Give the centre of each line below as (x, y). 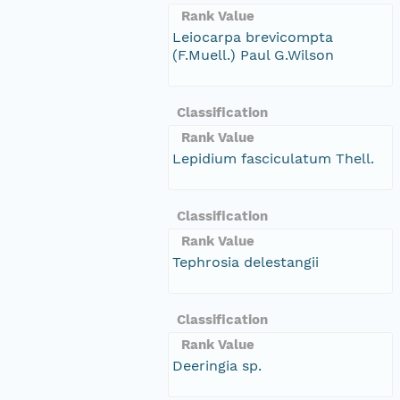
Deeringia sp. (217, 365)
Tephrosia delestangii (246, 262)
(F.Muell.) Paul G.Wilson (253, 54)
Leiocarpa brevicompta (253, 37)
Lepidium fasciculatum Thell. (273, 158)
